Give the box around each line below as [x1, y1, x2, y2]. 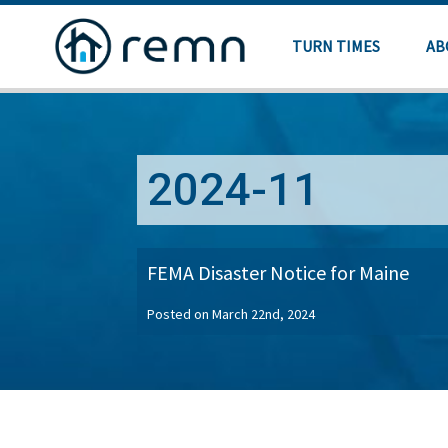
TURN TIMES [291, 35, 380, 56]
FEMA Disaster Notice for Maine [147, 260, 409, 285]
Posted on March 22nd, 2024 [147, 305, 315, 323]
